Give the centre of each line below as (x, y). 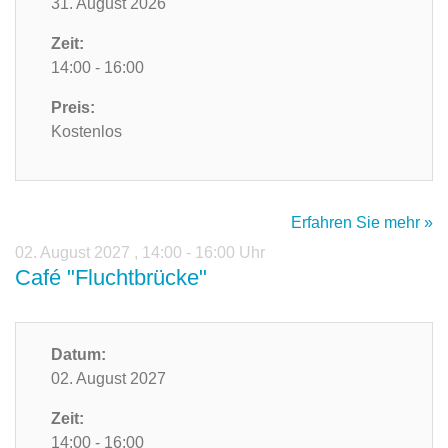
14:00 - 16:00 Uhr (203, 253)
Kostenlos (86, 132)
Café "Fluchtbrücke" (111, 278)
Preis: (73, 108)
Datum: (78, 355)
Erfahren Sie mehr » (362, 223)
